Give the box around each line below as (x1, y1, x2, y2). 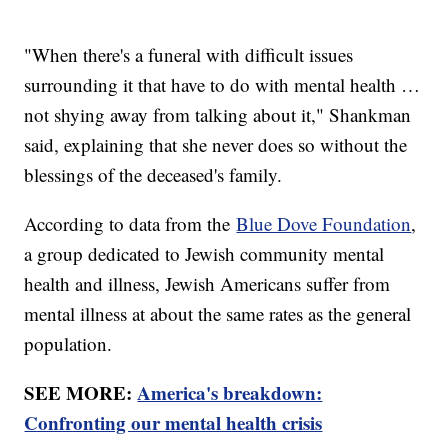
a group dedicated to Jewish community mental (24, 240, 385, 266)
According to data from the (24, 210, 237, 236)
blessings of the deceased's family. (24, 161, 283, 187)
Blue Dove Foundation (236, 210, 412, 236)
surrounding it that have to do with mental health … (24, 71, 421, 97)
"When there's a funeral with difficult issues (24, 41, 354, 67)
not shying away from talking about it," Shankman (24, 101, 412, 127)
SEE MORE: (24, 378, 138, 406)
